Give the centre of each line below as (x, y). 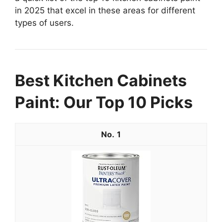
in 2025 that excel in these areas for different (105, 10)
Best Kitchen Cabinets (101, 80)
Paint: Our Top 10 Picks (104, 102)
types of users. (44, 23)
